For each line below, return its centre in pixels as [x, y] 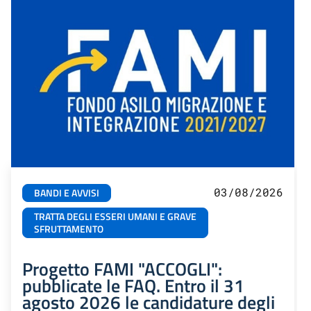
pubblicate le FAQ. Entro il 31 [133, 286]
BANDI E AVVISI [67, 193]
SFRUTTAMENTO [69, 229]
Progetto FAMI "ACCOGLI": [122, 269]
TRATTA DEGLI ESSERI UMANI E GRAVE [115, 217]
